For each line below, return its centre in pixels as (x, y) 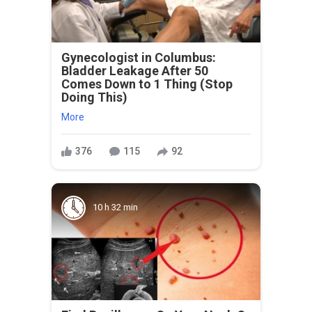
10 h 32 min (115, 207)
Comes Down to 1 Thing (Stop (147, 84)
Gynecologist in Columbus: (139, 57)
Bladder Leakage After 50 (135, 70)
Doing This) (94, 97)
